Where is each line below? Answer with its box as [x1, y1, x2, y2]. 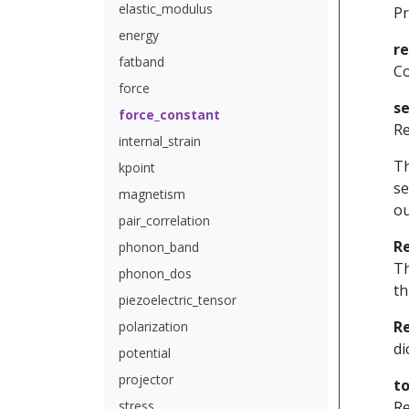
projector [119, 371, 173, 388]
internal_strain [119, 132, 201, 150]
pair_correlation [119, 212, 210, 229]
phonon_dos [119, 265, 192, 282]
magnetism [119, 185, 185, 203]
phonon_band [119, 238, 199, 256]
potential [119, 344, 171, 362]
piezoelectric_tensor [119, 291, 236, 309]
